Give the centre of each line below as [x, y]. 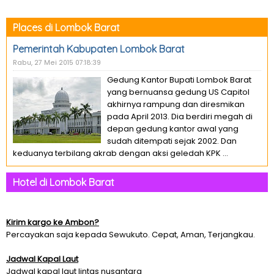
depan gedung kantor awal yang [173, 129]
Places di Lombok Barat [66, 28]
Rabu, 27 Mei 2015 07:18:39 [57, 63]
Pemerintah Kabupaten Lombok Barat [99, 49]
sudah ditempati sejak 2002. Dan [172, 141]
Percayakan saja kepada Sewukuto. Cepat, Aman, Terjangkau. [131, 235]
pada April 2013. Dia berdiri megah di [180, 117]
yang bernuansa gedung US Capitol [178, 92]
